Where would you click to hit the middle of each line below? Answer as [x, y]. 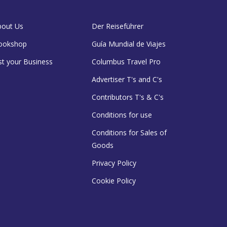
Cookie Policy [114, 181]
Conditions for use [122, 115]
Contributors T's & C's [128, 97]
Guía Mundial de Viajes [129, 44]
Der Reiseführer [118, 26]
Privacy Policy [114, 163]
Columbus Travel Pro [126, 62]
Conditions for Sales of [129, 133]
